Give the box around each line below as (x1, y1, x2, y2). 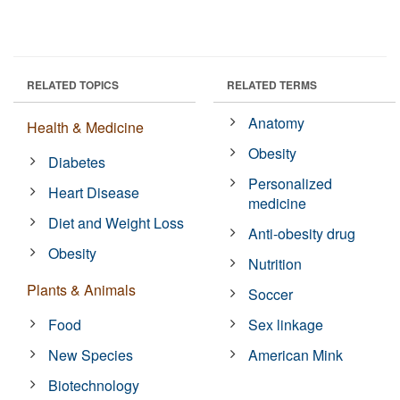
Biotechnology (48, 374, 140, 396)
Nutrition (248, 253, 303, 274)
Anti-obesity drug (248, 222, 356, 244)
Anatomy (248, 112, 305, 133)
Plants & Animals (27, 279, 136, 300)
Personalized (248, 172, 333, 194)
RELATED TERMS (227, 76, 317, 93)
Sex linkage (248, 313, 324, 335)
